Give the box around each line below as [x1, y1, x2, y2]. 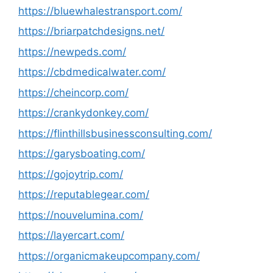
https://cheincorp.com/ [18, 86, 129, 99]
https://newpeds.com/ [18, 45, 126, 58]
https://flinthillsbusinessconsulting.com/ [18, 127, 212, 140]
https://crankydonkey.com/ [18, 107, 149, 119]
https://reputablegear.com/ [18, 188, 149, 200]
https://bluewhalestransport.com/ [18, 4, 182, 17]
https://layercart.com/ [18, 229, 124, 241]
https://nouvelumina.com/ [18, 208, 143, 221]
